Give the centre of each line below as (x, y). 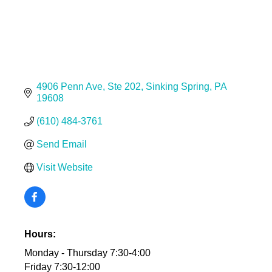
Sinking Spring (177, 87)
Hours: (40, 234)
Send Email (61, 144)
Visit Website (64, 168)
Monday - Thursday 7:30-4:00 (87, 253)
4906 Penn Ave (69, 87)
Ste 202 (124, 87)
